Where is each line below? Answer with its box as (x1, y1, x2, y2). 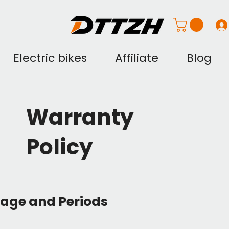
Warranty (26, 102, 134, 132)
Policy (26, 132, 98, 162)
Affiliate (115, 50, 159, 66)
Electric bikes (13, 50, 87, 66)
